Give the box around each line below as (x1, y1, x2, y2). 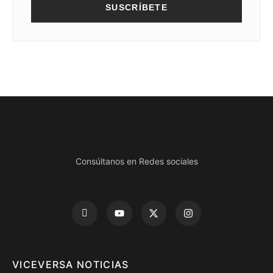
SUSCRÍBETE (105, 2, 168, 12)
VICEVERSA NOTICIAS (12, 258, 129, 271)
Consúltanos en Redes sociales (75, 155, 198, 166)
